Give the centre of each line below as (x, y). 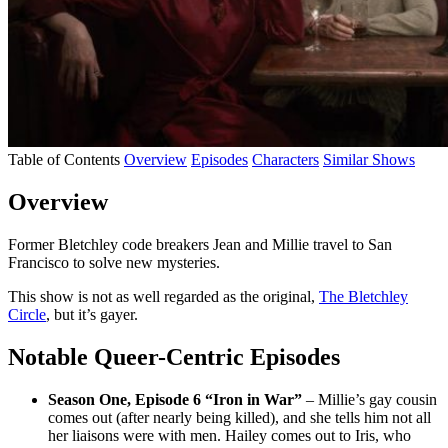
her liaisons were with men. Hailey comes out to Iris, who (229, 435)
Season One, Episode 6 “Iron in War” (175, 399)
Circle (27, 314)
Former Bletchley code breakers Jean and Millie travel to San (200, 244)
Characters (285, 159)
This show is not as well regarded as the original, (163, 296)
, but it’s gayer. (92, 314)
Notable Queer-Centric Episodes (174, 356)
